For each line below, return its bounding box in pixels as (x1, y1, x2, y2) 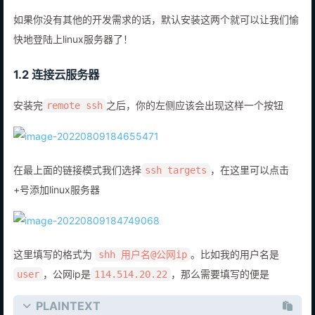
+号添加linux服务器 (13, 198, 100, 211)
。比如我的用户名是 (191, 263, 279, 276)
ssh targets (145, 179, 207, 191)
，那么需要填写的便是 (171, 283, 269, 295)
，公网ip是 (43, 283, 91, 295)
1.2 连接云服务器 (13, 82, 99, 97)
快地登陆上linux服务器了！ (13, 48, 133, 60)
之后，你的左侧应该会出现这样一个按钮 (106, 114, 283, 127)
